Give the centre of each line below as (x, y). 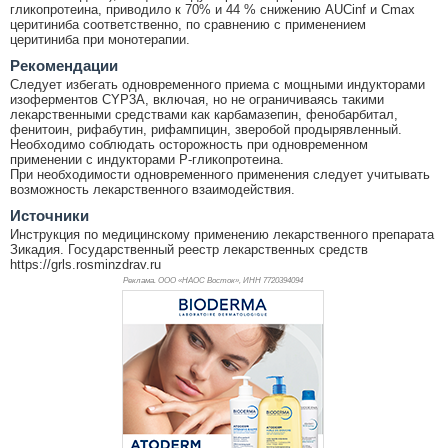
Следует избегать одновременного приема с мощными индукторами (217, 84)
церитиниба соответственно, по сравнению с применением (188, 24)
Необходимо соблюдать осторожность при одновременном (189, 144)
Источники (49, 215)
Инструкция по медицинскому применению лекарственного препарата (222, 234)
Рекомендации (64, 65)
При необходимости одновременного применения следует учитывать (220, 174)
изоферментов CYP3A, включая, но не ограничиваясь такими (197, 99)
